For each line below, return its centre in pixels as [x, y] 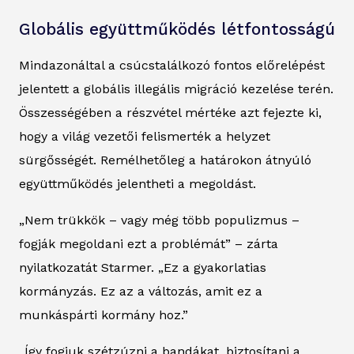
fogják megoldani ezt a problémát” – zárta [149, 243]
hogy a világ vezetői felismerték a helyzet [145, 136]
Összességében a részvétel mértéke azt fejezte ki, [170, 112]
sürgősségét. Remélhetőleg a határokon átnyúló [165, 160]
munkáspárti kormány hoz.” [104, 314]
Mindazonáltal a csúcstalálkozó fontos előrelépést [172, 65]
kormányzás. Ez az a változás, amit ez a [141, 291]
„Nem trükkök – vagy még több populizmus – [159, 220]
